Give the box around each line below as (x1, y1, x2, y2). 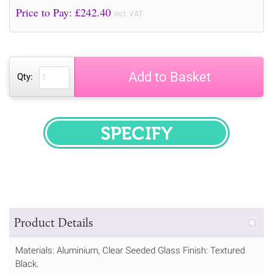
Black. (15, 258, 39, 269)
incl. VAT (114, 9, 143, 18)
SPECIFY (136, 133, 187, 148)
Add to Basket (128, 69, 211, 85)
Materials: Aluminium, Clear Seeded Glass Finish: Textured (15, 244, 245, 256)
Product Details (14, 214, 93, 230)
